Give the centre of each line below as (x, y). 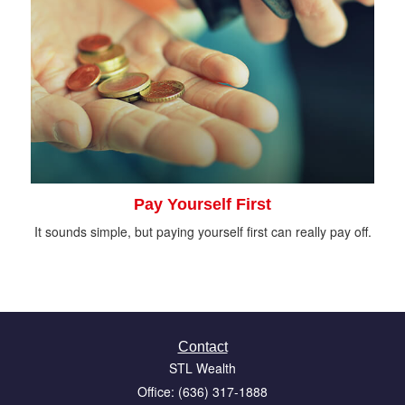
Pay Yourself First (202, 204)
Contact (202, 346)
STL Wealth (202, 367)
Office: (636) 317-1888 (202, 391)
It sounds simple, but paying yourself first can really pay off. (202, 231)
